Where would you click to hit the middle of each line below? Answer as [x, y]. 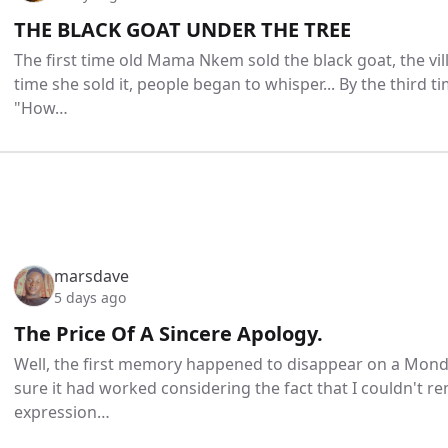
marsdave [91, 275]
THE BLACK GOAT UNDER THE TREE [182, 29]
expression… [62, 411]
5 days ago [90, 297]
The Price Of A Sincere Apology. [168, 333]
